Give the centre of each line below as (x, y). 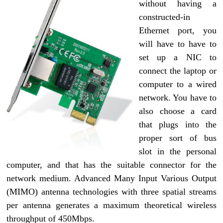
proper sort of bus (178, 138)
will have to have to (178, 44)
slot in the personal (178, 151)
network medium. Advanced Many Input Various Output (111, 178)
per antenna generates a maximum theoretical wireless (111, 205)
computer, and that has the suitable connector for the (111, 165)
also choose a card (178, 111)
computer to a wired (178, 84)
